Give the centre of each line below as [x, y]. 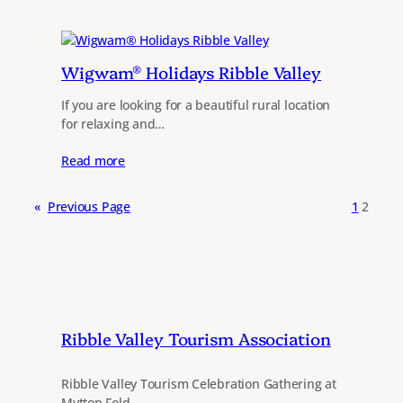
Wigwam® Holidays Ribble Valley [191, 72]
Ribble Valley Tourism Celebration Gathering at [199, 383]
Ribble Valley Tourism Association [196, 339]
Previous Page [89, 206]
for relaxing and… [113, 123]
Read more [94, 160]
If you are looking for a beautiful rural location [196, 104]
